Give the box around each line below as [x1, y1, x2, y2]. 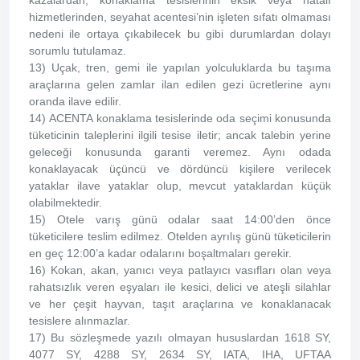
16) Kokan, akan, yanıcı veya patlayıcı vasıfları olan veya [29, 264, 331, 276]
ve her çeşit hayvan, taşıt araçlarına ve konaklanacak [29, 297, 331, 310]
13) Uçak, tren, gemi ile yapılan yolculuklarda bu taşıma [29, 61, 331, 74]
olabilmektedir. [29, 196, 102, 209]
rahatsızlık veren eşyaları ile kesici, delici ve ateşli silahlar [29, 280, 331, 293]
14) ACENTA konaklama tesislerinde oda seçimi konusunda [29, 112, 331, 125]
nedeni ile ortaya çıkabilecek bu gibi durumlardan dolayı [29, 27, 331, 40]
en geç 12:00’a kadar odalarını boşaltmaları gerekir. [29, 247, 292, 260]
